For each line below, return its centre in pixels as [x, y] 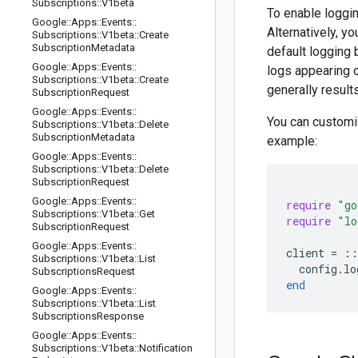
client [305, 253]
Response [120, 316]
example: [292, 141]
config [318, 269]
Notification [166, 348]
